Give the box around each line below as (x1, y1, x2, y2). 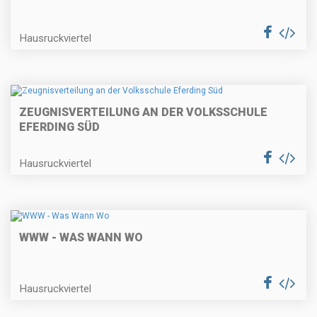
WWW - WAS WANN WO (19, 231, 143, 245)
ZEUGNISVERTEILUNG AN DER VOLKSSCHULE (19, 105, 267, 120)
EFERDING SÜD (19, 120, 100, 134)
